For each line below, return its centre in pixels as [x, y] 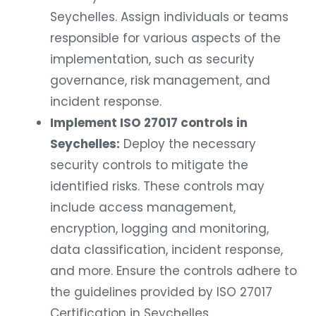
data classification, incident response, [166, 250]
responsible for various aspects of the [165, 38]
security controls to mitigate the [149, 165]
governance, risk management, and [160, 81]
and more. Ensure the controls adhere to [174, 271]
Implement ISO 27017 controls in [149, 123]
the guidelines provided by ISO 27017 [161, 292]
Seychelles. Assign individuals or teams [169, 17]
